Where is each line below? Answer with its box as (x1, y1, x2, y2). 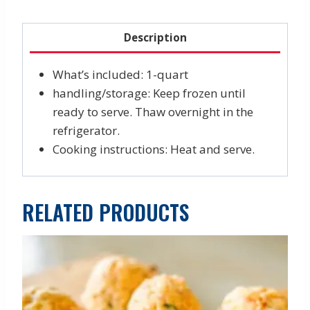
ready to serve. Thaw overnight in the (52, 103, 253, 120)
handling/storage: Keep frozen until (52, 84, 246, 101)
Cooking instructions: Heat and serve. (52, 140, 255, 157)
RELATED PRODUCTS (22, 197, 189, 228)
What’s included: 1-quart (52, 66, 188, 82)
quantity (22, 3, 69, 20)
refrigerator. (52, 122, 120, 138)
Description (123, 30, 187, 45)
